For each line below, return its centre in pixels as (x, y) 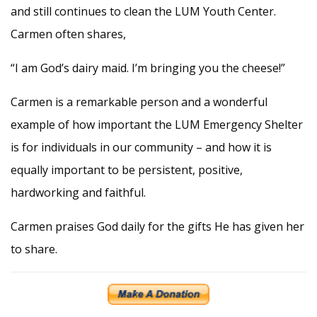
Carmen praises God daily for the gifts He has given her (157, 226)
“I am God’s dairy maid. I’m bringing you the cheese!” (148, 68)
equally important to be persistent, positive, (127, 169)
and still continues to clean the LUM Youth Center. (143, 11)
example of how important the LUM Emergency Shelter (157, 124)
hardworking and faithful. (78, 192)
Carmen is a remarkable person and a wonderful (139, 102)
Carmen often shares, (68, 34)
